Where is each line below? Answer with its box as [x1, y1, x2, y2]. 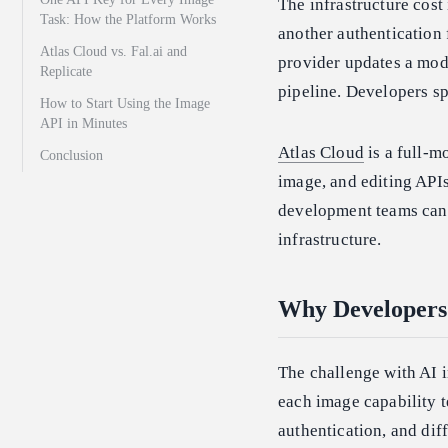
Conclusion [40, 148, 103, 164]
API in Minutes [40, 116, 127, 132]
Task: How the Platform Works [40, 12, 216, 28]
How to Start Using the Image [40, 96, 210, 112]
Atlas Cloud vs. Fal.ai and [40, 44, 187, 60]
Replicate [40, 64, 92, 80]
